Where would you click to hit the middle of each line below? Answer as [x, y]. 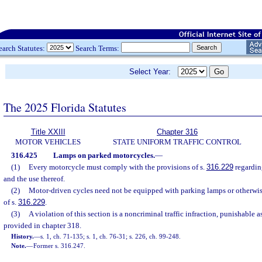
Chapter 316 [177, 132]
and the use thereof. [34, 179]
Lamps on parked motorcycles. [104, 155]
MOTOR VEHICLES [48, 142]
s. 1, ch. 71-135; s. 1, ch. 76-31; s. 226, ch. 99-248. [111, 236]
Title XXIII [48, 132]
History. [23, 236]
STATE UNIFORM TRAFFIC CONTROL [177, 142]
